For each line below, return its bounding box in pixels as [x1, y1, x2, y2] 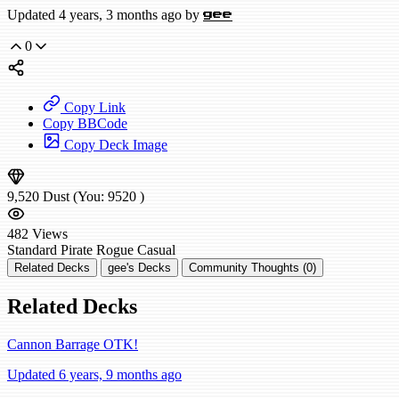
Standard [7, 242, 57, 258]
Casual [137, 242, 175, 258]
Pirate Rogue [61, 242, 134, 258]
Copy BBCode [43, 116, 127, 132]
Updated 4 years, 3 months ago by [7, 7, 203, 23]
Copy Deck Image [61, 137, 167, 153]
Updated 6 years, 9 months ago [7, 367, 182, 382]
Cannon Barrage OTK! [7, 337, 138, 352]
